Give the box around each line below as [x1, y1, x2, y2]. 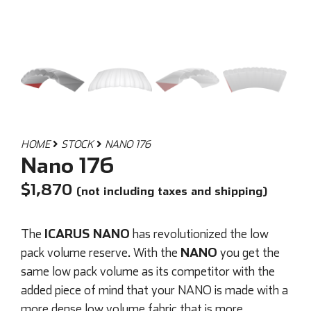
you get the [217, 245, 280, 260]
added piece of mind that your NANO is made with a [21, 283, 288, 298]
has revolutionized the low [130, 226, 269, 242]
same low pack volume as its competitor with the [21, 264, 275, 279]
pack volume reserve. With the [21, 245, 180, 260]
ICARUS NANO [44, 226, 130, 242]
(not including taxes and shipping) [76, 183, 267, 199]
